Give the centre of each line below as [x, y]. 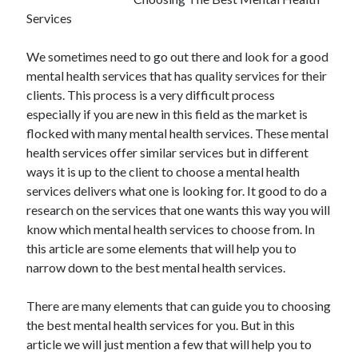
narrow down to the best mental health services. [156, 267]
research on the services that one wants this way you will [179, 210]
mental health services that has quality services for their [177, 76]
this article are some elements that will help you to [162, 248]
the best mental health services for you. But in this [161, 325]
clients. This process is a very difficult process [151, 95]
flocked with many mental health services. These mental [178, 133]
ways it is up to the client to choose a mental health [163, 171]
